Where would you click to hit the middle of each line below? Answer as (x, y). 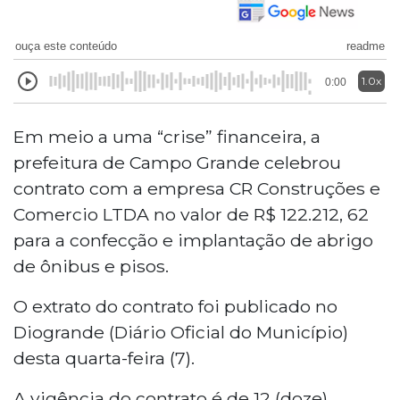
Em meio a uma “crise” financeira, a (167, 136)
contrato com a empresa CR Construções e (197, 188)
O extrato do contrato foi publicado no (175, 306)
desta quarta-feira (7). (104, 358)
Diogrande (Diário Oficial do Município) (181, 332)
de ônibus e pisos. (91, 266)
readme (366, 46)
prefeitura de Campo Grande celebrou (177, 162)
